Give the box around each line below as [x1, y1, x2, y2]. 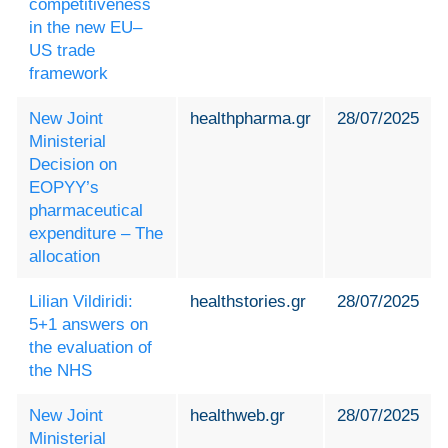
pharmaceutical [29, 201, 143, 221]
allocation [29, 247, 100, 267]
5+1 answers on [29, 315, 148, 335]
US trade [29, 41, 95, 61]
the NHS [29, 361, 92, 381]
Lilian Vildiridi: [29, 292, 133, 312]
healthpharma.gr [190, 109, 311, 129]
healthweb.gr [190, 406, 285, 426]
